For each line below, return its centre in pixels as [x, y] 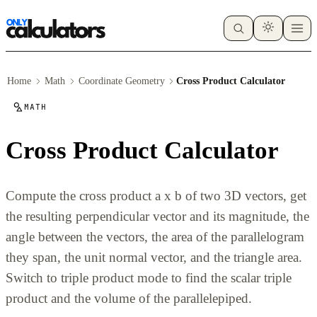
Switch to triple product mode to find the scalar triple [149, 277]
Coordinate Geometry [121, 81]
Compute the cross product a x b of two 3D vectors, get [156, 195]
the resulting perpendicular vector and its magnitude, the [157, 216]
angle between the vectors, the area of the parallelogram [155, 236]
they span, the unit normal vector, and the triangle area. [154, 257]
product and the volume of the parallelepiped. [129, 298]
